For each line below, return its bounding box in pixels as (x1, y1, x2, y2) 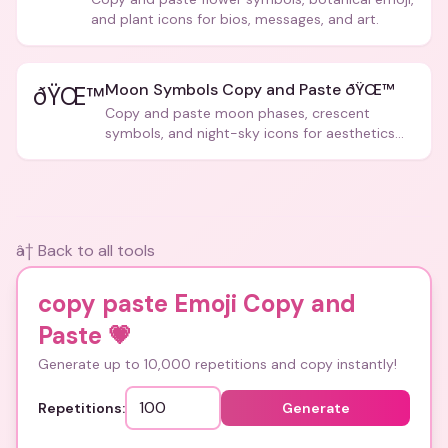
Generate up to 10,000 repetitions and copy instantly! (38, 355, 397, 373)
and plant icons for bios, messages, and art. (91, 10, 379, 28)
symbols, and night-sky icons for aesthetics (105, 124, 395, 142)
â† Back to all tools (16, 240, 155, 261)
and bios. (105, 144, 165, 162)
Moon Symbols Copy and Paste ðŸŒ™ (105, 79, 395, 100)
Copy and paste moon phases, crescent (105, 104, 370, 122)
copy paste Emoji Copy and (38, 288, 356, 319)
